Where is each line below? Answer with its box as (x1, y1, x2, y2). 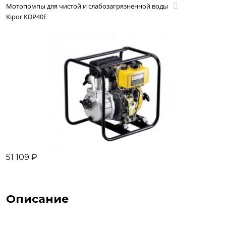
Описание (6, 192, 69, 206)
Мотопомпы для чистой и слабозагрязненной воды (6, 1, 168, 11)
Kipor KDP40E (6, 12, 47, 21)
